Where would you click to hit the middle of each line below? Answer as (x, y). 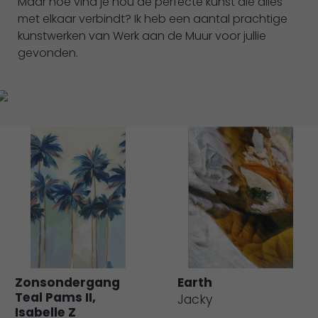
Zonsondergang (67, 282)
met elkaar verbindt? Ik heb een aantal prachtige (153, 18)
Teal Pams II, (55, 297)
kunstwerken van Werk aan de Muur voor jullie (142, 35)
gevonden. (49, 53)
